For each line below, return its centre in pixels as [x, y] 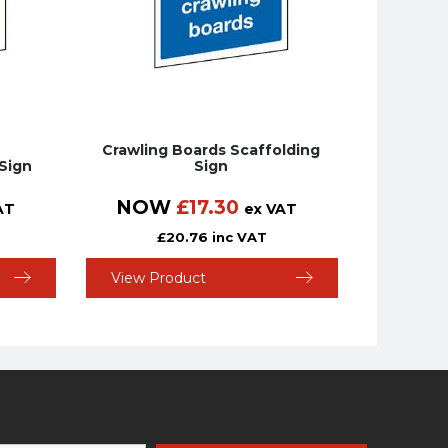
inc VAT [239, 237]
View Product [158, 278]
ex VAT [271, 209]
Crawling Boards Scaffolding [211, 150]
